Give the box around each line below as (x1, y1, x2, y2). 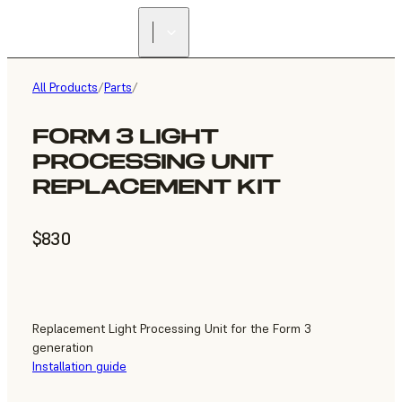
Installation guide (32, 358, 127, 375)
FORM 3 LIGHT (32, 123, 219, 150)
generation (32, 339, 93, 356)
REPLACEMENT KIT (32, 173, 280, 200)
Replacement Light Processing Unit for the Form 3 (32, 320, 311, 337)
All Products (32, 79, 98, 95)
